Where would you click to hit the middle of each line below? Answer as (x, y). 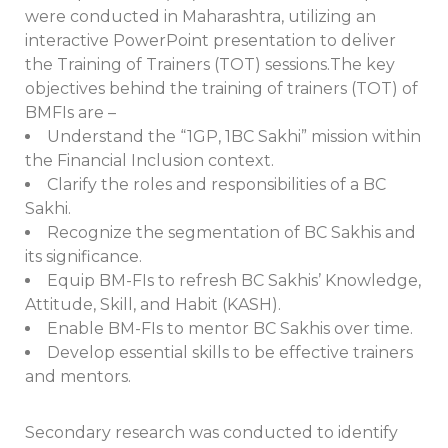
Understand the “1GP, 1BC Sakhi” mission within (234, 136)
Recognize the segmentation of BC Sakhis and (231, 232)
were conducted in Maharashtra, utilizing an (200, 16)
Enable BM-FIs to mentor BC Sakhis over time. (230, 328)
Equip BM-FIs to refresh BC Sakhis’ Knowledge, (234, 280)
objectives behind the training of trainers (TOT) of (221, 88)
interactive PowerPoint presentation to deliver (210, 40)
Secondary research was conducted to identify (211, 432)
